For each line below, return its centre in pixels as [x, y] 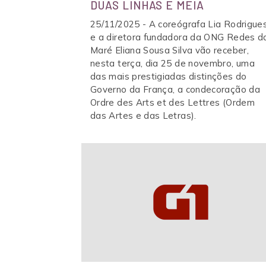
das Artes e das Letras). [143, 115]
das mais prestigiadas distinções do [169, 76]
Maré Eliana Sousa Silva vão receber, [170, 50]
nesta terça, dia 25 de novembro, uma [172, 63]
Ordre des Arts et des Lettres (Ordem [172, 102]
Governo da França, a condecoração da [175, 89]
